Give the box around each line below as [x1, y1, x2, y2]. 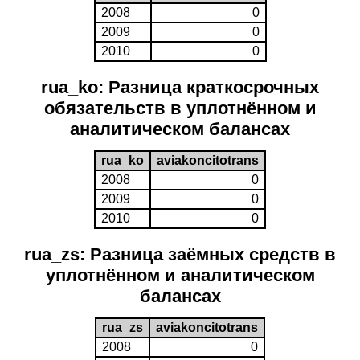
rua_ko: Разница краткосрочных [41, 77, 319, 97]
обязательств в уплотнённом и [43, 98, 317, 118]
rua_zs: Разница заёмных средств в [24, 244, 336, 264]
